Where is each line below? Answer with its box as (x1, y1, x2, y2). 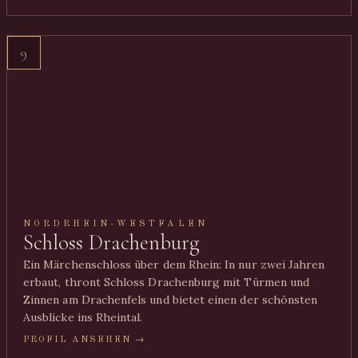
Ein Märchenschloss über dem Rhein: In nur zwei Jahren (23, 257, 325, 272)
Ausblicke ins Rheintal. (23, 310, 143, 324)
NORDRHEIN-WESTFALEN (23, 219, 208, 229)
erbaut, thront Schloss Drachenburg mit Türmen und (23, 275, 310, 289)
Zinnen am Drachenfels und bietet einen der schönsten (23, 292, 318, 307)
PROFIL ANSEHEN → (23, 335, 146, 344)
